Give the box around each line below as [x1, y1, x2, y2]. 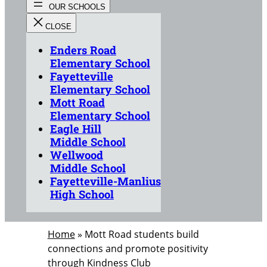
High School [49, 187, 114, 202]
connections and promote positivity [47, 241, 208, 255]
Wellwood [49, 148, 103, 163]
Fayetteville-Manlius [49, 174, 161, 189]
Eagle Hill [49, 122, 101, 136]
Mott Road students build [84, 227, 199, 241]
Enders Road [49, 43, 116, 58]
